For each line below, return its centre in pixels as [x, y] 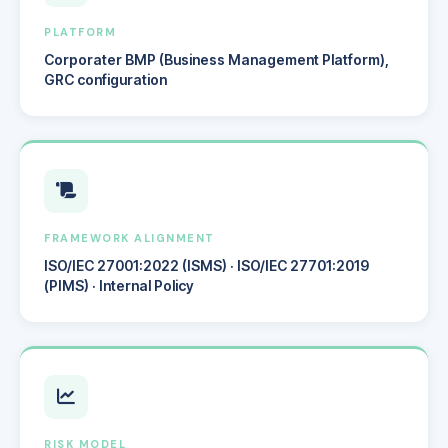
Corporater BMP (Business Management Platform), [216, 59]
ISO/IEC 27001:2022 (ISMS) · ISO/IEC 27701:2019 [206, 265]
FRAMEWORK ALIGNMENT [129, 237]
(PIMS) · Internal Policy [119, 285]
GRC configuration [105, 79]
